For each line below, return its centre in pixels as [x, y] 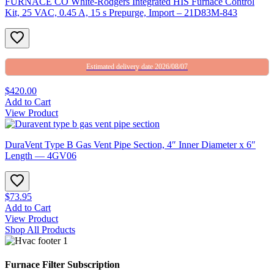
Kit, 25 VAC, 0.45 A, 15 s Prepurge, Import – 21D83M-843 [121, 12]
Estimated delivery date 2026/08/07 [137, 66]
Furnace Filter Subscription [62, 265]
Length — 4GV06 [41, 155]
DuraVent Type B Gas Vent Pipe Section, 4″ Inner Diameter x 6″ [130, 144]
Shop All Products [40, 229]
